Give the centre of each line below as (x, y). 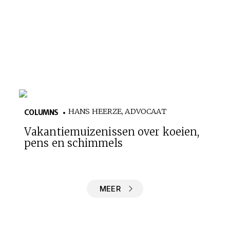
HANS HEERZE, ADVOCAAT (117, 111)
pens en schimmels (73, 143)
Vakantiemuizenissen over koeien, (111, 131)
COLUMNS (41, 112)
